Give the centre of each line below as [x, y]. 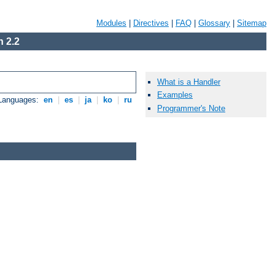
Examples [175, 95]
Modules [111, 23]
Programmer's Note [191, 108]
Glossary [214, 23]
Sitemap [252, 23]
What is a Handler [189, 82]
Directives [151, 23]
